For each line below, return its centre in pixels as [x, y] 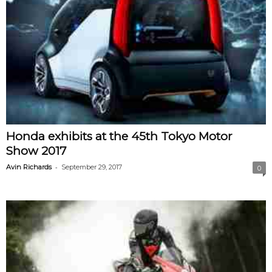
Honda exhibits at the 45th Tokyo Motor [119, 136]
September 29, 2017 [92, 167]
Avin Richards [29, 167]
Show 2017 [36, 151]
